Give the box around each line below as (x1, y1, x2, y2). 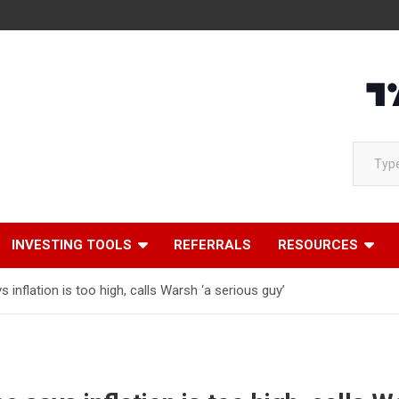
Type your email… (352, 132, 391, 149)
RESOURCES (278, 237, 358, 254)
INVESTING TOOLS (12, 237, 132, 254)
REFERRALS (174, 237, 251, 254)
